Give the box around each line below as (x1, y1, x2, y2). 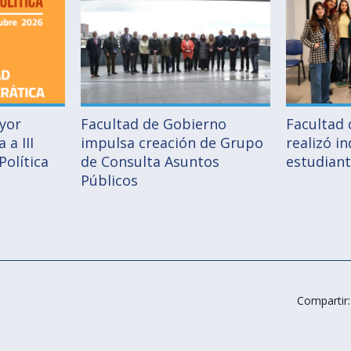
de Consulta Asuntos (80, 152, 219, 172)
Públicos (80, 171, 138, 190)
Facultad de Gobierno (80, 114, 226, 134)
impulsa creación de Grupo (80, 133, 263, 153)
